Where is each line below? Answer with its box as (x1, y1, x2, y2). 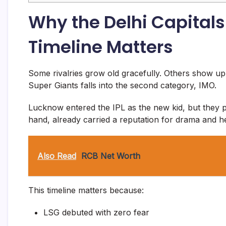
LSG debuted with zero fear (43, 207, 149, 218)
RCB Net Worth (81, 151, 140, 161)
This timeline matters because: (28, 185, 144, 196)
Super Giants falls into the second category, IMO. (28, 80, 216, 91)
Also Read (37, 151, 76, 161)
